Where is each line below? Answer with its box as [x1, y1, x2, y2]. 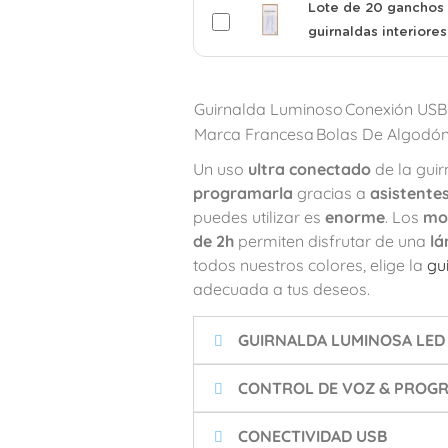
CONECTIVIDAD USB [237, 426, 387, 446]
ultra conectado [247, 159, 371, 179]
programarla [192, 183, 293, 203]
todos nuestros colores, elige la [192, 255, 427, 275]
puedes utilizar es [192, 207, 325, 227]
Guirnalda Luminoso [193, 99, 343, 119]
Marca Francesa [193, 124, 314, 144]
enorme [324, 207, 385, 227]
